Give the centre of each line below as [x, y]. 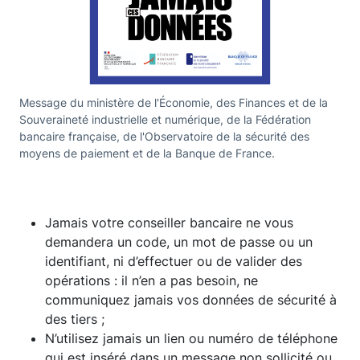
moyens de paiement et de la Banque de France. [147, 153]
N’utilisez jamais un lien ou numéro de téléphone [191, 338]
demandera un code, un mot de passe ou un [179, 241]
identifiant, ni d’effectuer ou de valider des [174, 261]
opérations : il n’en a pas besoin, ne [151, 280]
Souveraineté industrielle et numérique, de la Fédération [165, 119]
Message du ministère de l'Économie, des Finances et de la [174, 102]
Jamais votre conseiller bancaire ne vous [169, 222]
